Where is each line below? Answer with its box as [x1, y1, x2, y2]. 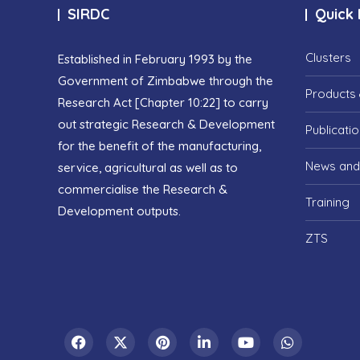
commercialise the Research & [58, 182, 227, 198]
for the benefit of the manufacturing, [58, 138, 261, 154]
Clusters [305, 50, 351, 66]
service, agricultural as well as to [58, 160, 238, 176]
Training [305, 194, 350, 211]
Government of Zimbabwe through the [58, 73, 273, 89]
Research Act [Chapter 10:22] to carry [58, 95, 268, 111]
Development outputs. [58, 203, 181, 219]
